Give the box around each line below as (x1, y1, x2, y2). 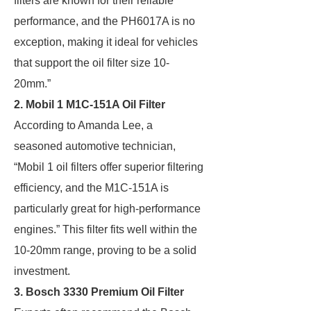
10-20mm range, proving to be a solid (14, 244, 196, 256)
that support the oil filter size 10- (14, 57, 169, 69)
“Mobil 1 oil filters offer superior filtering (14, 161, 203, 173)
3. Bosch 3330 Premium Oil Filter (14, 286, 184, 298)
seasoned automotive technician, (14, 140, 176, 152)
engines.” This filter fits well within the (14, 224, 197, 235)
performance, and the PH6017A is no (14, 15, 195, 27)
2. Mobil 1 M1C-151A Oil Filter (14, 99, 165, 110)
